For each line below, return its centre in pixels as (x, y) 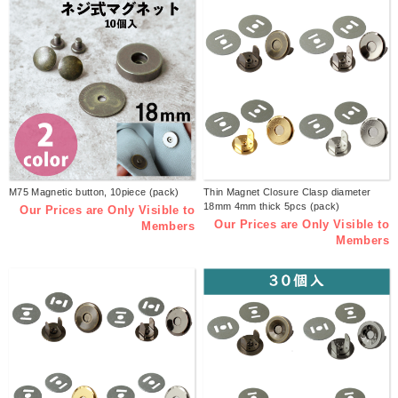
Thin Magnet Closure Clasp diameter (287, 192)
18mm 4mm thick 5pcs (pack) (272, 207)
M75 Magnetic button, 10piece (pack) (94, 192)
